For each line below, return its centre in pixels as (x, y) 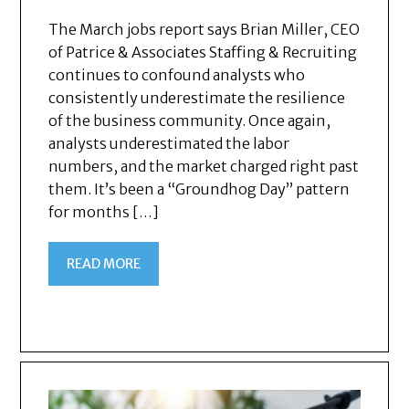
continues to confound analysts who (177, 75)
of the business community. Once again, (190, 121)
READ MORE (104, 264)
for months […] (104, 212)
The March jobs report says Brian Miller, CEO (204, 30)
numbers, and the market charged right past (204, 167)
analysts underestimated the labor (169, 144)
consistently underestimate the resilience (197, 98)
